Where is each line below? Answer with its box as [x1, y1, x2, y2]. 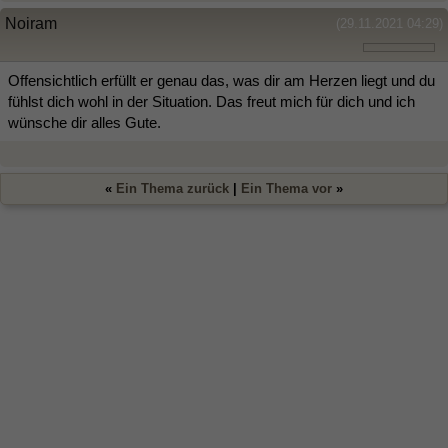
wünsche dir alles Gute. [8, 114, 161, 132]
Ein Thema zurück [116, 181, 229, 197]
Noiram [5, 15, 57, 33]
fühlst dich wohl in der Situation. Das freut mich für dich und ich [8, 93, 415, 111]
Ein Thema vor [241, 181, 332, 197]
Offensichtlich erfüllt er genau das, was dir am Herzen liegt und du [8, 72, 435, 90]
